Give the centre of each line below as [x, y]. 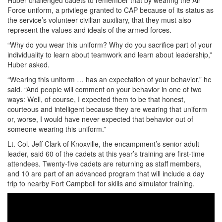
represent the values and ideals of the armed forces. [89, 30]
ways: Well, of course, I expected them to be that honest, [96, 99]
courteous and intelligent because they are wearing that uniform [107, 109]
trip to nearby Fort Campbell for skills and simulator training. [101, 184]
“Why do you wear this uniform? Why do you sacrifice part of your [110, 45]
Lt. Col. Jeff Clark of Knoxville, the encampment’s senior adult [103, 144]
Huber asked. [28, 65]
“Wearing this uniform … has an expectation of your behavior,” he [110, 80]
